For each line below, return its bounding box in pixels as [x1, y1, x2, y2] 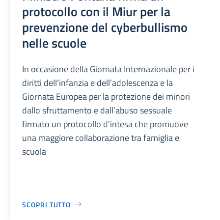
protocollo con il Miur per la [22, 1, 171, 21]
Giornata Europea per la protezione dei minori [22, 89, 191, 103]
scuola [22, 144, 47, 158]
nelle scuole [22, 32, 87, 53]
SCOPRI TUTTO [22, 199, 71, 210]
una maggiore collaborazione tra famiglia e [22, 131, 180, 144]
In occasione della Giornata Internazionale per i [22, 62, 195, 76]
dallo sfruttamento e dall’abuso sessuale [22, 103, 172, 117]
